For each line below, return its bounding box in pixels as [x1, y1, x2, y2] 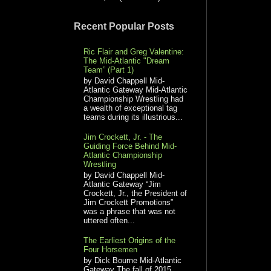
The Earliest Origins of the [83, 235, 176, 245]
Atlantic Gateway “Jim [83, 179, 162, 189]
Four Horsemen [83, 244, 138, 254]
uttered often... [83, 215, 135, 225]
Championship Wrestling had [83, 94, 184, 103]
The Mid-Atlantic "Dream [83, 56, 170, 66]
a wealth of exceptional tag [83, 103, 178, 113]
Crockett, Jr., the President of [83, 188, 188, 198]
